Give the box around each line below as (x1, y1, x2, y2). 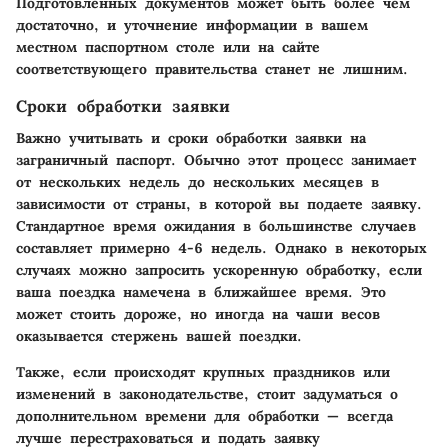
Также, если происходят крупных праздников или (16, 363, 390, 382)
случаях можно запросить (16, 261, 213, 280)
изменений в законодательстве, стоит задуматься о (16, 385, 398, 404)
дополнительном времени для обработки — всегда (16, 407, 393, 426)
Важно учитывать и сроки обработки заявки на (16, 129, 366, 148)
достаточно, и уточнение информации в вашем (16, 15, 368, 34)
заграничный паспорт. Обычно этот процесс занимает (16, 151, 416, 170)
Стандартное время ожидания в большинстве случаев (16, 217, 416, 236)
